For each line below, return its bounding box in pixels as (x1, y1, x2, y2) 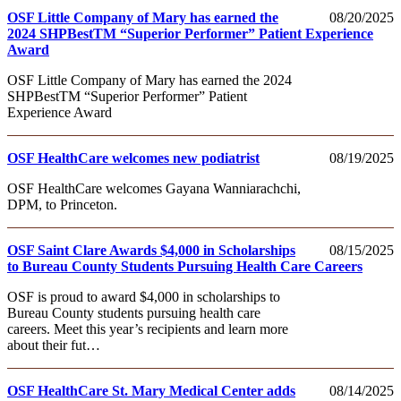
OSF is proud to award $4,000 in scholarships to (7, 288, 280, 304)
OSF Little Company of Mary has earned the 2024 (7, 72, 292, 88)
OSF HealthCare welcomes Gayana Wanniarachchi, (7, 180, 301, 196)
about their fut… (7, 337, 100, 353)
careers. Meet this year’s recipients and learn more (7, 320, 288, 337)
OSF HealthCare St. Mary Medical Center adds (7, 382, 295, 398)
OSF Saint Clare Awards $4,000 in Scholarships (7, 242, 295, 258)
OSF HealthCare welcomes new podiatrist (7, 149, 260, 166)
